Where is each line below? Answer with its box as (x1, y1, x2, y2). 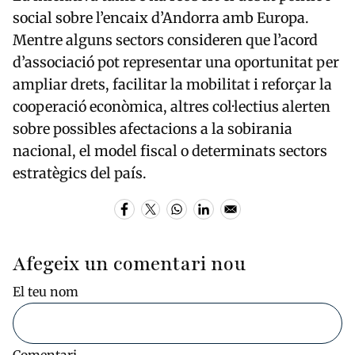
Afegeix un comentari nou (13, 250, 246, 277)
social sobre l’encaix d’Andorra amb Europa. (13, 8, 309, 27)
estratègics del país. (13, 163, 147, 182)
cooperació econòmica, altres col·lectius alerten (13, 97, 330, 116)
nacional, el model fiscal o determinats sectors (13, 141, 327, 160)
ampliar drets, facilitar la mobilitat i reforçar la (13, 74, 332, 94)
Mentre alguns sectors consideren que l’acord (13, 30, 318, 49)
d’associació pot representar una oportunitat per (13, 52, 339, 71)
